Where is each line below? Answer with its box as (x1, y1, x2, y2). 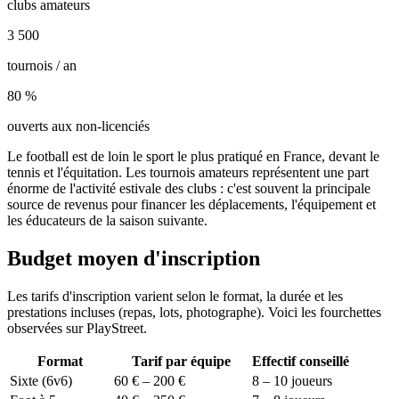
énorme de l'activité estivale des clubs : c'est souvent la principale (7, 181, 370, 197)
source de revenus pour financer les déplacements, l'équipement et (7, 197, 376, 213)
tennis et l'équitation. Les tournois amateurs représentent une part (7, 165, 369, 181)
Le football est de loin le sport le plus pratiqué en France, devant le (7, 149, 379, 165)
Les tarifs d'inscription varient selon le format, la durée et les (7, 289, 343, 305)
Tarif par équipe (132, 354, 231, 370)
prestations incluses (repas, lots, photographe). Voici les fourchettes (7, 305, 381, 321)
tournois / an (7, 58, 77, 74)
